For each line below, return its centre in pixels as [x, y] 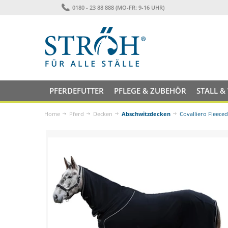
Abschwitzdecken [146, 114]
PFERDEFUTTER [77, 91]
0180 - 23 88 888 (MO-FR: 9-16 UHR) [118, 7]
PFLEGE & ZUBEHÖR [150, 91]
